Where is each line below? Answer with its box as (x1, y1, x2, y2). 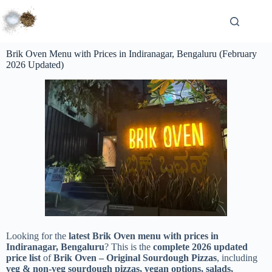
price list (6, 252, 41, 263)
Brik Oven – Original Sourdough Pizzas (53, 252, 217, 263)
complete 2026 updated (153, 241, 248, 252)
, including (217, 252, 257, 263)
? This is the (104, 241, 153, 252)
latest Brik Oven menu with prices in (69, 230, 219, 241)
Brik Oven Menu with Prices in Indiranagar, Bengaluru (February (6, 49, 257, 59)
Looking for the (6, 230, 69, 241)
